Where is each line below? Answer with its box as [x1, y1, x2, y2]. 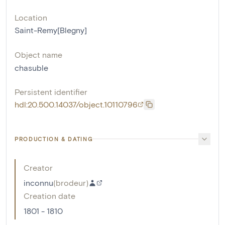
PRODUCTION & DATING [15, 135, 93, 142]
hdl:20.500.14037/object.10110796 [15, 99, 138, 109]
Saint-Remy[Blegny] [15, 25, 87, 35]
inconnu [24, 177, 53, 187]
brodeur [56, 177, 86, 187]
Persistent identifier [15, 86, 87, 96]
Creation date [24, 190, 75, 200]
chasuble [15, 62, 48, 72]
